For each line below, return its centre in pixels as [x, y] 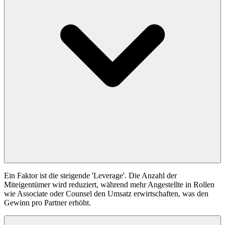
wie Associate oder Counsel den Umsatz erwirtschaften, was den [106, 193]
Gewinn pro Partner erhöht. [47, 202]
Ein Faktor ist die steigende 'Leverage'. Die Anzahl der [90, 175]
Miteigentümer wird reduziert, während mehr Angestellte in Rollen [109, 184]
